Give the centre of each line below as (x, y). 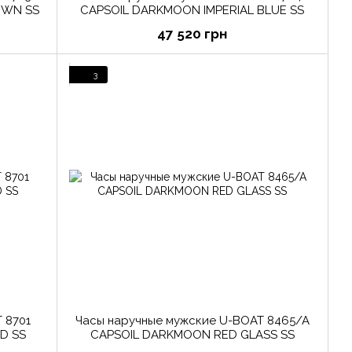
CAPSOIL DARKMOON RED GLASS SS (192, 335)
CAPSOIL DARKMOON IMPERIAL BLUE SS (192, 11)
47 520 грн (192, 34)
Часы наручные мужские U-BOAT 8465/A (192, 321)
